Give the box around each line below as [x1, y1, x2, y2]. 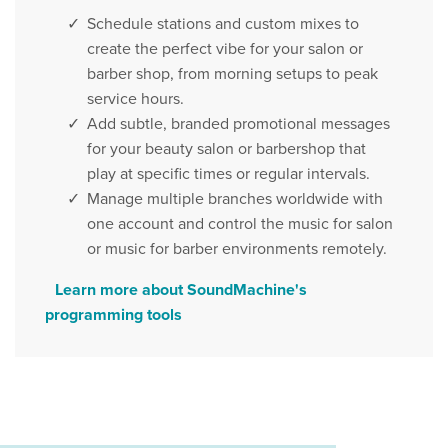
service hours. [87, 86, 184, 110]
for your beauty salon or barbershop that [87, 136, 366, 160]
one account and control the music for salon [87, 211, 393, 235]
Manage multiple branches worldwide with [87, 186, 383, 210]
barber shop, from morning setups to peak [87, 61, 378, 85]
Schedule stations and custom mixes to [87, 11, 359, 35]
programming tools [45, 302, 182, 326]
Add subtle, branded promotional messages [87, 111, 390, 135]
